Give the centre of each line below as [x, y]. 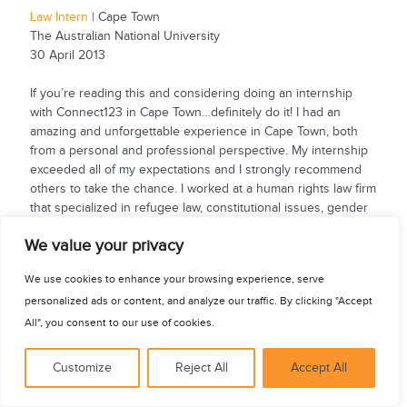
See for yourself [203, 248]
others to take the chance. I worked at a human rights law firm [203, 189]
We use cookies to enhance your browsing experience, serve [174, 279]
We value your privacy [104, 246]
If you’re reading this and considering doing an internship [191, 93]
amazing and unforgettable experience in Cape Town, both [194, 131]
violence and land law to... [101, 227]
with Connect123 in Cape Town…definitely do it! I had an [185, 112]
